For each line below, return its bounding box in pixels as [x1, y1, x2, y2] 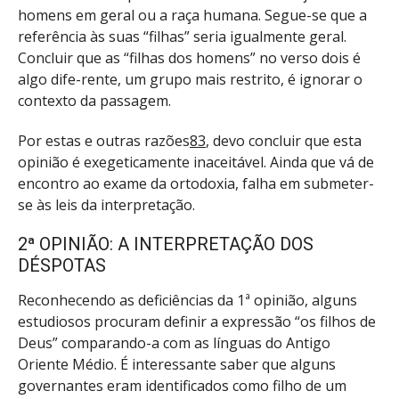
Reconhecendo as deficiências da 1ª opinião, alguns [18, 290, 357, 311]
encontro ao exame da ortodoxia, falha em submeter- [18, 173, 374, 193]
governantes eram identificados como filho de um [18, 376, 346, 396]
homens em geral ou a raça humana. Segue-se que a [18, 4, 367, 25]
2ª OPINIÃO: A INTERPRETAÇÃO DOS [18, 233, 313, 256]
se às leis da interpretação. [18, 194, 195, 215]
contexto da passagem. [18, 90, 171, 110]
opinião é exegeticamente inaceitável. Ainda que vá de [18, 151, 374, 172]
